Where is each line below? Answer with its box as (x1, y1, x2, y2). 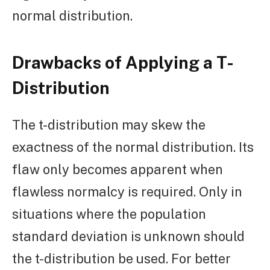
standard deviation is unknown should (12, 228, 245, 244)
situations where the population (12, 206, 206, 222)
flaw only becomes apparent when (12, 161, 223, 177)
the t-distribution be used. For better (12, 250, 231, 266)
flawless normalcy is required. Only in (12, 183, 242, 199)
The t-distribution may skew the (12, 116, 206, 133)
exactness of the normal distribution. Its (12, 139, 254, 155)
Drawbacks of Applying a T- (12, 52, 234, 73)
